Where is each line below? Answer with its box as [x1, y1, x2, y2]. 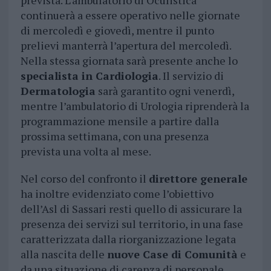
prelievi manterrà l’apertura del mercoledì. [20, 38, 231, 53]
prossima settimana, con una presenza [20, 129, 209, 144]
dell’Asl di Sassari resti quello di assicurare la [20, 201, 242, 217]
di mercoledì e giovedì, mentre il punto [20, 23, 214, 38]
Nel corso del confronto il [20, 171, 149, 186]
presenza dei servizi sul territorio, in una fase [20, 217, 243, 232]
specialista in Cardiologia [20, 68, 158, 83]
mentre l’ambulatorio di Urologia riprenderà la [20, 99, 249, 114]
